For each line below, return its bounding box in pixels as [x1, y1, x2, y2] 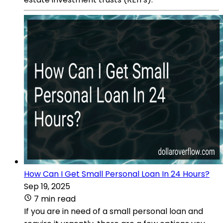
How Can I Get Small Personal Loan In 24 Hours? [24, 168, 210, 180]
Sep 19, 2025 [24, 180, 70, 192]
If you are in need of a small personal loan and [24, 205, 203, 217]
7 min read [34, 193, 76, 205]
